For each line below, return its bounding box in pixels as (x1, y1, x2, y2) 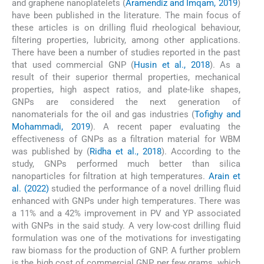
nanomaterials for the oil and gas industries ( (12, 109, 195, 120)
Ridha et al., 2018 (90, 146, 162, 157)
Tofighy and (194, 109, 240, 120)
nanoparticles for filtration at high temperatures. (12, 171, 209, 182)
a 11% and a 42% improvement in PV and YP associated (12, 208, 240, 219)
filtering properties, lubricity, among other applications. (12, 35, 240, 46)
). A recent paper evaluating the (90, 121, 240, 133)
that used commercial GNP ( (12, 60, 134, 71)
